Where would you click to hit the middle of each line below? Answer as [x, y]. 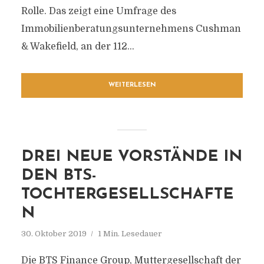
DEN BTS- [59, 176]
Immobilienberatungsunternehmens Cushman [131, 29]
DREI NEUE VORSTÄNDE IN [131, 157]
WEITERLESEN [132, 85]
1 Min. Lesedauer [130, 234]
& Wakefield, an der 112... [77, 47]
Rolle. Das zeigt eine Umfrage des [98, 11]
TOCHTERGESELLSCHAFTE [127, 195]
